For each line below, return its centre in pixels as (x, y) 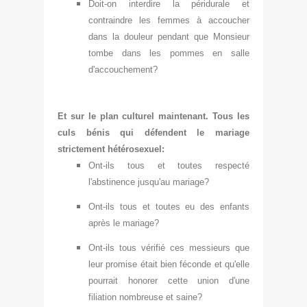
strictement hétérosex (103, 149)
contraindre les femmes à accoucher (169, 20)
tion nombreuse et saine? (152, 297)
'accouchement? (125, 69)
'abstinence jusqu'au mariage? (150, 182)
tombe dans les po (134, 53)
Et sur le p (82, 116)
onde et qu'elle (221, 264)
